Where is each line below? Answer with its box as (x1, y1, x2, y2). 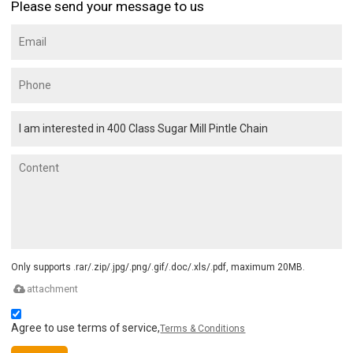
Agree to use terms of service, (11, 321, 161, 335)
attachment (27, 283, 79, 295)
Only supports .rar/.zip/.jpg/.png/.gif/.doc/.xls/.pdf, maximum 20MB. (11, 262, 306, 273)
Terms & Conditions (160, 323, 246, 335)
